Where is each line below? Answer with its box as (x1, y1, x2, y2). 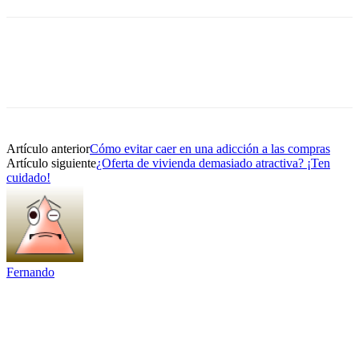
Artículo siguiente (6, 155, 96, 170)
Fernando (6, 264, 54, 279)
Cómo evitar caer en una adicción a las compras (90, 141, 330, 155)
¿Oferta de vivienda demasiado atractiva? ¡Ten (96, 155, 330, 170)
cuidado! (6, 170, 50, 184)
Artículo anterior (6, 141, 90, 155)
